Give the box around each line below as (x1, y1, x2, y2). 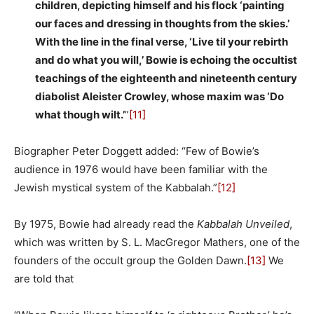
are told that (14, 271, 74, 285)
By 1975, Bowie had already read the (14, 217, 197, 231)
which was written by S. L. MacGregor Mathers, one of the (14, 235, 300, 249)
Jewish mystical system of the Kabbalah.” (14, 180, 217, 194)
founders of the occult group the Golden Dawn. (14, 253, 247, 267)
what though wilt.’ (35, 107, 125, 121)
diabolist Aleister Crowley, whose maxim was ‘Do (35, 89, 284, 103)
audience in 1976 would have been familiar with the (14, 162, 268, 176)
